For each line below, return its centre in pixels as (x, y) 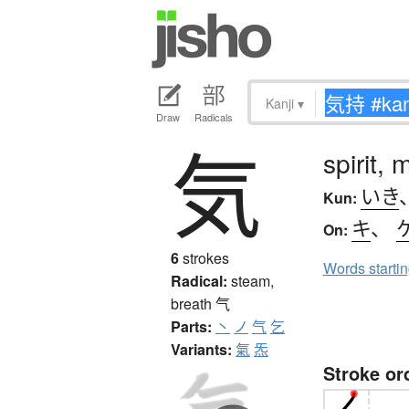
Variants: (201, 350)
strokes (204, 258)
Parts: (191, 327)
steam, (252, 281)
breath (193, 304)
